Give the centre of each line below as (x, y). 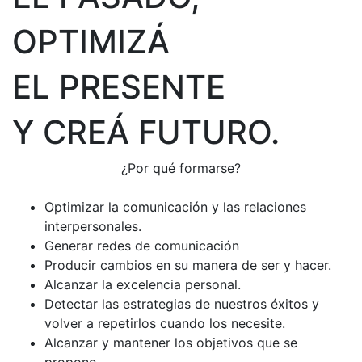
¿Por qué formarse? (181, 168)
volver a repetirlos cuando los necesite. (165, 323)
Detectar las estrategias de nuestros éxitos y (182, 304)
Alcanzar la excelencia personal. (143, 284)
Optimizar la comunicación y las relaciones (175, 207)
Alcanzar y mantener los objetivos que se (171, 343)
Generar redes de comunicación (142, 246)
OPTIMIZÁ (91, 42)
